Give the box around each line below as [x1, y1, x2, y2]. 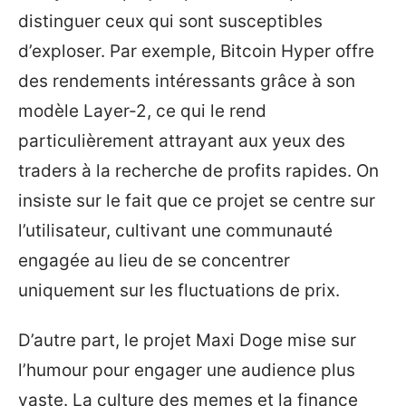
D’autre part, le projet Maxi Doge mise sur [18, 330, 356, 351]
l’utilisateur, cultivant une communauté [18, 219, 333, 241]
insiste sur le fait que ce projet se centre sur [18, 189, 375, 211]
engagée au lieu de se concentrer [18, 249, 290, 271]
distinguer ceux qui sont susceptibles [18, 10, 323, 32]
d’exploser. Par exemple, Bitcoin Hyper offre [18, 40, 374, 62]
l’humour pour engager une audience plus [18, 360, 355, 381]
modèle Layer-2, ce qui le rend [18, 100, 266, 121]
